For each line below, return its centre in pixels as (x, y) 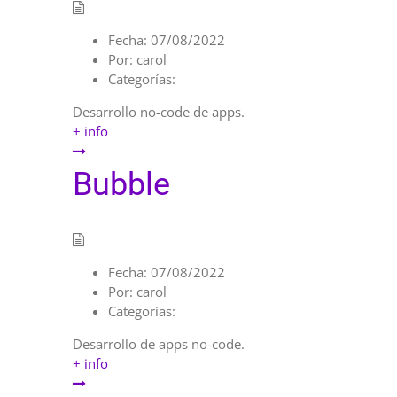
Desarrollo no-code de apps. (159, 111)
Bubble (121, 184)
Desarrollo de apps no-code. (159, 343)
